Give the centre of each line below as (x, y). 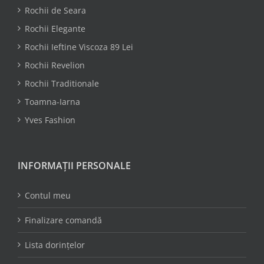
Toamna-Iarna (52, 101)
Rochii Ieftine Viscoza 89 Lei (79, 47)
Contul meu (48, 195)
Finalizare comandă (63, 220)
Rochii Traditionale (62, 83)
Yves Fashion (50, 120)
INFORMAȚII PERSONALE (74, 165)
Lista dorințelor (55, 245)
